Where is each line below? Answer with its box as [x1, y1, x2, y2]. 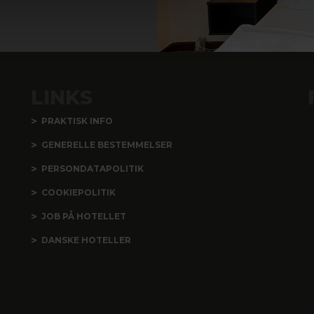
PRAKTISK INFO [41, 115, 113, 126]
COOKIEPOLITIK [41, 186, 116, 198]
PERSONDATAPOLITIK [41, 163, 144, 174]
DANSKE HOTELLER [41, 234, 131, 245]
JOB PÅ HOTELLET [41, 210, 126, 221]
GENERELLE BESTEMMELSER [41, 139, 172, 150]
